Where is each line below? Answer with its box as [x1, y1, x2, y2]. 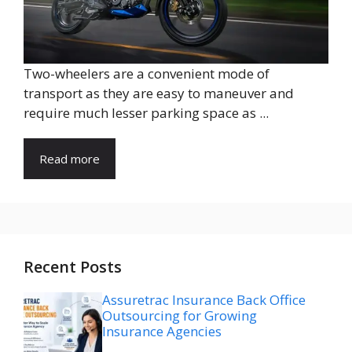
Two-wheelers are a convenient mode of [24, 64, 269, 82]
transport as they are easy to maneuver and [24, 83, 294, 102]
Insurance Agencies [102, 321, 222, 340]
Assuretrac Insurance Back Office [102, 290, 306, 309]
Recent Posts [24, 255, 122, 277]
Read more [39, 150, 100, 167]
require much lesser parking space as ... [24, 103, 269, 122]
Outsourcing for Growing [102, 306, 257, 324]
